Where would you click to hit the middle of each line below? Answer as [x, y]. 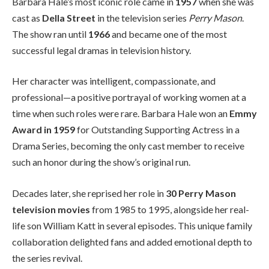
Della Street [69, 17]
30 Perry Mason [201, 193]
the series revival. [47, 258]
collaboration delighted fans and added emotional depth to [132, 241]
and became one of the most [168, 34]
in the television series [142, 17]
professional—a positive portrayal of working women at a [129, 97]
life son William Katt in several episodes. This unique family [132, 225]
